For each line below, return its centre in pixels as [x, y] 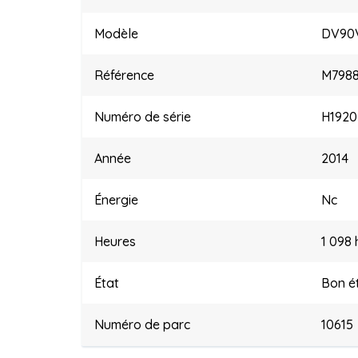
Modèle [116, 34]
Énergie [116, 200]
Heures [115, 241]
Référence [124, 75]
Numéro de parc [142, 324]
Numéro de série [143, 117]
